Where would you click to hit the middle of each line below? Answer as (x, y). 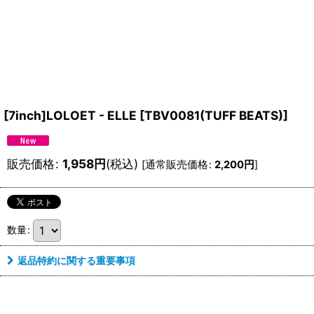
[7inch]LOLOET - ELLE (70, 115)
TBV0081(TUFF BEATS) (214, 115)
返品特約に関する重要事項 (76, 260)
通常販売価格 (177, 165)
